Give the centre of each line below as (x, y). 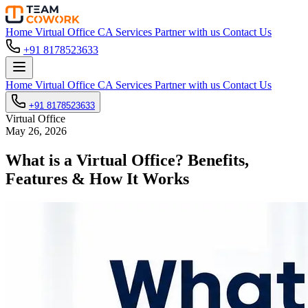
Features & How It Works (97, 178)
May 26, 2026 (36, 131)
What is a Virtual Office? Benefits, (127, 160)
